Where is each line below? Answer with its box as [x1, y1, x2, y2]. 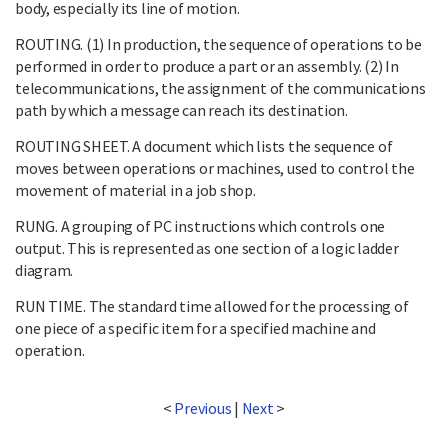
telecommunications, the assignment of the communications [15, 77, 426, 98]
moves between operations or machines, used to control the [15, 157, 415, 178]
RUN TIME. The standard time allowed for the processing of [15, 295, 409, 316]
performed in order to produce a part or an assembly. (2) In [15, 55, 399, 76]
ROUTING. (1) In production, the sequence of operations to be [15, 33, 422, 54]
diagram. [15, 259, 74, 280]
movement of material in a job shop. [15, 179, 256, 200]
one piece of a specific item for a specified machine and [15, 317, 376, 338]
